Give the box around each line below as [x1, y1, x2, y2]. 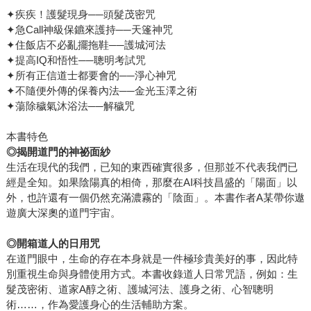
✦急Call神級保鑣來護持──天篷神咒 [6, 24, 173, 36]
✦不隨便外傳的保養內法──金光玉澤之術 [6, 85, 197, 97]
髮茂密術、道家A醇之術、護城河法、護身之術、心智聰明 [6, 283, 274, 296]
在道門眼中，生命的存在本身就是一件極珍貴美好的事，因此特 [6, 253, 298, 265]
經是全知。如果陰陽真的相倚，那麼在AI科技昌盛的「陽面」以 [6, 176, 297, 189]
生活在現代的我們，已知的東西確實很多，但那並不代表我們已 [6, 161, 298, 174]
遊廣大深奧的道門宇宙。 [6, 207, 121, 219]
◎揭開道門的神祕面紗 [6, 146, 110, 158]
